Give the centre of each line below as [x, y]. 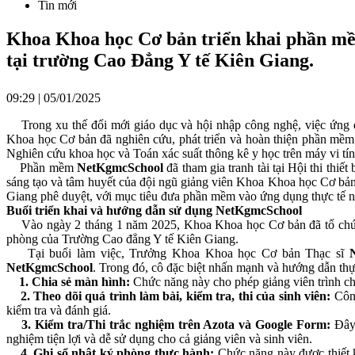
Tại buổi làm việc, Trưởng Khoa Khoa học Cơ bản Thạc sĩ [178, 253]
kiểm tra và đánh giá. [59, 310]
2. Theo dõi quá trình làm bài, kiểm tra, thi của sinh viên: [174, 296]
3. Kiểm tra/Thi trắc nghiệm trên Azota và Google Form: [178, 324]
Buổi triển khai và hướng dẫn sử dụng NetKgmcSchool [154, 210]
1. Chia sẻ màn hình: [73, 281]
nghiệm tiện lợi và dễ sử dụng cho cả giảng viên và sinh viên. [159, 338]
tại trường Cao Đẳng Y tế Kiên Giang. [160, 60]
